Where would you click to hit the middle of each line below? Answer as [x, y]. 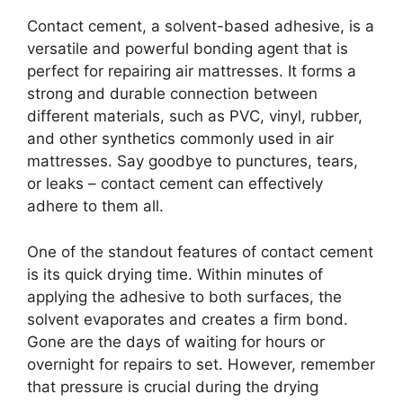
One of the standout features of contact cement [200, 251]
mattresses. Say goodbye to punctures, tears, [193, 161]
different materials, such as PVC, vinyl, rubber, [195, 116]
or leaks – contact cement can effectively [175, 184]
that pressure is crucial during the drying [173, 386]
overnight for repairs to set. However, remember [201, 364]
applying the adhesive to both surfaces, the [184, 296]
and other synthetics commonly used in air [180, 139]
